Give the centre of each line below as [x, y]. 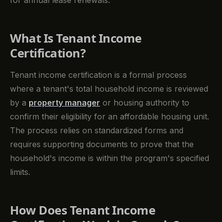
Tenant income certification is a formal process [98, 75]
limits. [20, 172]
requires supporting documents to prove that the [102, 144]
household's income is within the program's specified [110, 158]
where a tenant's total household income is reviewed [109, 88]
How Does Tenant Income [83, 210]
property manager [64, 102]
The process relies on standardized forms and [97, 130]
